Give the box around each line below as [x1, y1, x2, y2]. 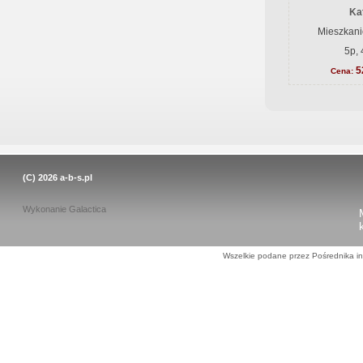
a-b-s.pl [59, 173, 92, 182]
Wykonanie [22, 204, 69, 214]
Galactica [68, 204, 106, 214]
